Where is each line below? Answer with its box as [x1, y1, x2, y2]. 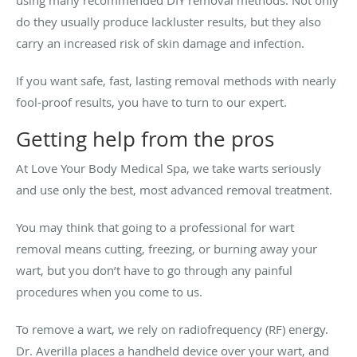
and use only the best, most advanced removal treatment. [16, 182, 335, 198]
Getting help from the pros [16, 125, 274, 154]
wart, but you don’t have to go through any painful [16, 262, 292, 279]
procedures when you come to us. [16, 284, 206, 300]
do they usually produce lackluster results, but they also [16, 14, 321, 30]
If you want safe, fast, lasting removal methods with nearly [16, 73, 336, 89]
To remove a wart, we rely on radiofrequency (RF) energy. [16, 321, 328, 338]
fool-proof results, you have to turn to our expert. [16, 94, 290, 111]
